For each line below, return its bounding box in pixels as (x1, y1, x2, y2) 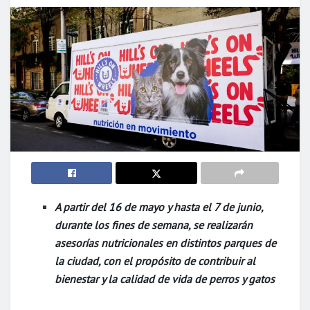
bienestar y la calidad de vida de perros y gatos (55, 272, 275, 286)
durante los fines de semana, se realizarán (55, 218, 253, 232)
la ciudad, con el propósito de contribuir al (55, 254, 256, 268)
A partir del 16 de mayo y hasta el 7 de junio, (55, 200, 264, 214)
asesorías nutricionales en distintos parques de (55, 236, 277, 250)
